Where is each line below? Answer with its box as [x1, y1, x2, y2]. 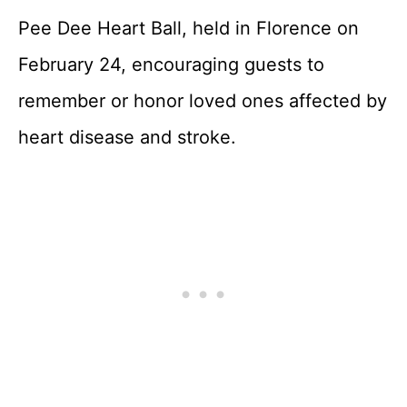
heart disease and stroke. [18, 126, 236, 148]
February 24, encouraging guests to [18, 54, 324, 75]
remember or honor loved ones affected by [18, 90, 387, 112]
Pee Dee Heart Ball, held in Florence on [18, 17, 359, 39]
